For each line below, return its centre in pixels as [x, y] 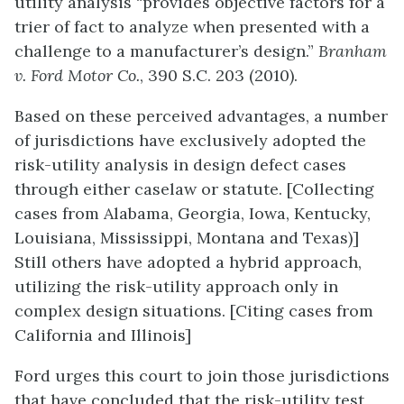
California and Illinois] [103, 335]
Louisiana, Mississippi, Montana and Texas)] [187, 237]
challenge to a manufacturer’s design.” [166, 50]
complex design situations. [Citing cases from [194, 310]
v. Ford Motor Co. [77, 75]
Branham [353, 50]
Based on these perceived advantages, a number [201, 115]
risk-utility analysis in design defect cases [180, 164]
